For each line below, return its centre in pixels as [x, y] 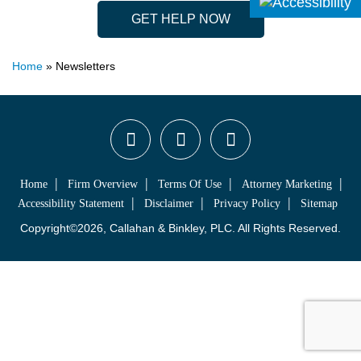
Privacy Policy [247, 204]
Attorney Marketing [287, 185]
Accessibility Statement [71, 204]
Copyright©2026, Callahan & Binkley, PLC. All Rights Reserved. [180, 228]
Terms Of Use [190, 185]
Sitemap [319, 204]
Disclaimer [169, 204]
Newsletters [85, 66]
